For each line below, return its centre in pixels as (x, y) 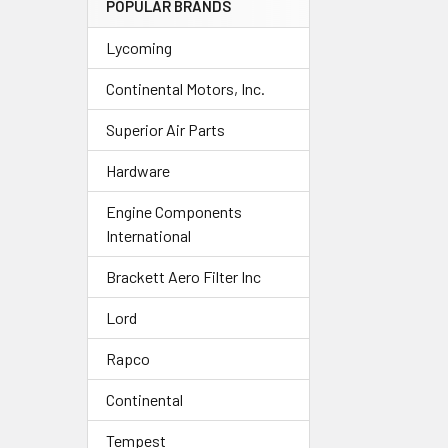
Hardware (138, 170)
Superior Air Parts (165, 129)
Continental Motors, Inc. (185, 88)
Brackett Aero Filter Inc (183, 276)
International (148, 235)
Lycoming (139, 47)
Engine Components (174, 211)
